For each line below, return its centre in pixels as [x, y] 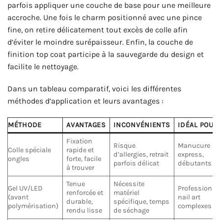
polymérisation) [33, 206]
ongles [19, 159]
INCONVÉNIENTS [142, 125]
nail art [189, 197]
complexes [195, 206]
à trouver [81, 168]
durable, [80, 202]
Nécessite [129, 184]
